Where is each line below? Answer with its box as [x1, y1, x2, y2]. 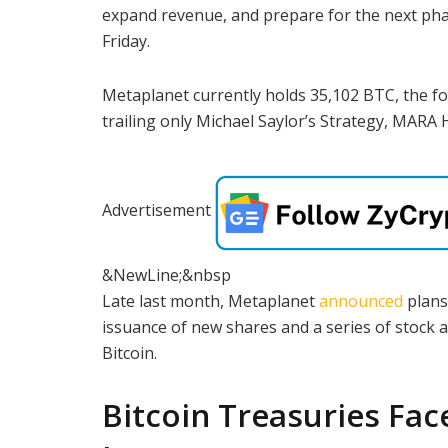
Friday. [102, 29, 150, 52]
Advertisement [102, 199, 211, 222]
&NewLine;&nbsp [102, 263, 231, 286]
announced [319, 289, 407, 312]
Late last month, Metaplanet [102, 289, 319, 312]
